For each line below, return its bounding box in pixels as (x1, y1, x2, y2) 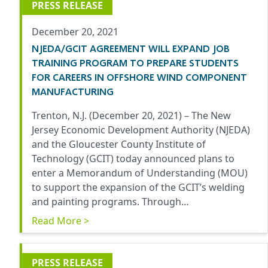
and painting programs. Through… (32, 195, 189, 209)
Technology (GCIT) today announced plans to (32, 152, 234, 166)
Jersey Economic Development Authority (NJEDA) (32, 123, 250, 137)
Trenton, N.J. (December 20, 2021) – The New (32, 109, 231, 123)
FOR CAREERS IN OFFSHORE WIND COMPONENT (32, 71, 247, 83)
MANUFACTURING (32, 86, 114, 98)
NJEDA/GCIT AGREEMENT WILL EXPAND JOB (32, 42, 230, 54)
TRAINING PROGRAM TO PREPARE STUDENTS (32, 57, 239, 69)
